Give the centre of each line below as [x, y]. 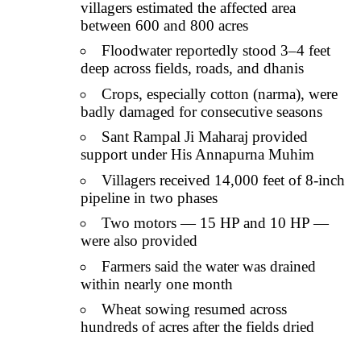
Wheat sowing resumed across [194, 309]
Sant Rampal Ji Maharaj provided [205, 137]
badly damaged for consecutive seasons [201, 111]
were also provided [139, 241]
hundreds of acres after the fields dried [197, 327]
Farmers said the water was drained [209, 266]
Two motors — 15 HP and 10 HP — [215, 223]
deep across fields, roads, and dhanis [192, 68]
